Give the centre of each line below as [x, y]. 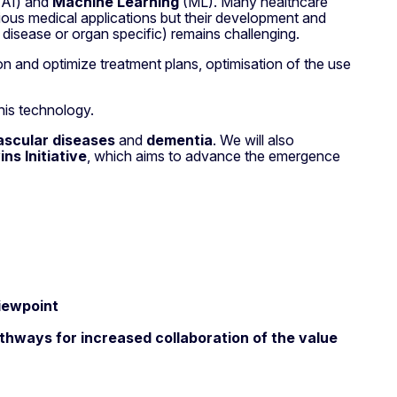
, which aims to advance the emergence [214, 156]
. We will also [253, 140]
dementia [179, 140]
